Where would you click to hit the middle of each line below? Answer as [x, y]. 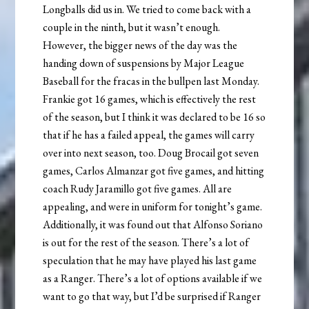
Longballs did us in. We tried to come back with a [147, 9]
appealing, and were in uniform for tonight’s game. [153, 206]
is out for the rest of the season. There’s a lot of [146, 242]
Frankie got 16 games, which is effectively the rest [150, 99]
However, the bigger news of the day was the [140, 45]
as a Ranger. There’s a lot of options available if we [153, 278]
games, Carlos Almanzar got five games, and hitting [154, 170]
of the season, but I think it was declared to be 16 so [154, 117]
